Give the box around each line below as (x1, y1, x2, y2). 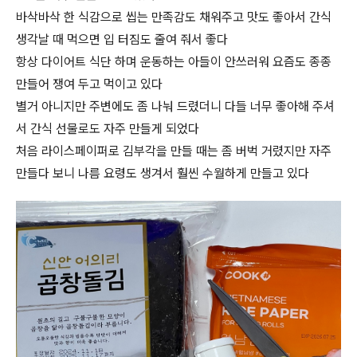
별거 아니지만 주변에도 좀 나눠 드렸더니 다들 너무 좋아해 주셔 (16, 99, 335, 114)
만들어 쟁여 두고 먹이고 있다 (16, 76, 163, 92)
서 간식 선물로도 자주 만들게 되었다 (16, 121, 199, 136)
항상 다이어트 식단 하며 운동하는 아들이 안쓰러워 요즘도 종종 (16, 54, 331, 69)
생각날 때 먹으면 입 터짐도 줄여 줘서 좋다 (16, 32, 228, 47)
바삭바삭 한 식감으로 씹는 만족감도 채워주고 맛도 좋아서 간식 (16, 10, 331, 25)
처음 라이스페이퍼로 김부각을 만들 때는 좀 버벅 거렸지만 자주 (16, 143, 331, 159)
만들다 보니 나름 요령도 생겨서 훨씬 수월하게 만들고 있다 (16, 166, 309, 181)
